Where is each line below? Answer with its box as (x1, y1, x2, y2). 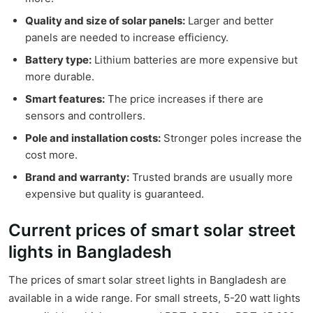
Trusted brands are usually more (129, 170, 293, 184)
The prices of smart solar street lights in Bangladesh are (8, 273, 286, 287)
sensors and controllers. (25, 109, 145, 123)
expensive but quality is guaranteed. (25, 187, 204, 201)
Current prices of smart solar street (8, 220, 296, 241)
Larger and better (185, 14, 274, 28)
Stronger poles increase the (161, 131, 302, 145)
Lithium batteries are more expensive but (92, 53, 298, 67)
